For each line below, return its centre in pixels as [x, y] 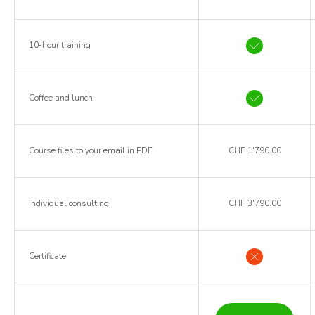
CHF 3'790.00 [255, 203]
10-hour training [60, 45]
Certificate [47, 256]
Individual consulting [69, 203]
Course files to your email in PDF [91, 150]
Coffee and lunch [61, 97]
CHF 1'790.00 [255, 150]
